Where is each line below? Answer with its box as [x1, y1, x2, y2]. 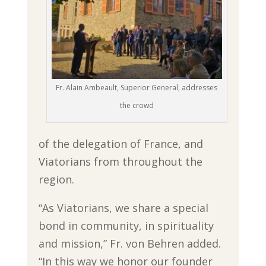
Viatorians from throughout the [38, 154, 202, 169]
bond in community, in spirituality [38, 218, 214, 233]
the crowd [119, 100, 154, 110]
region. [38, 172, 74, 186]
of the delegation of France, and [38, 136, 203, 151]
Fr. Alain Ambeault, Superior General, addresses [56, 82, 218, 93]
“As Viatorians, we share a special [38, 200, 208, 215]
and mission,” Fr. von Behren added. [38, 236, 221, 251]
